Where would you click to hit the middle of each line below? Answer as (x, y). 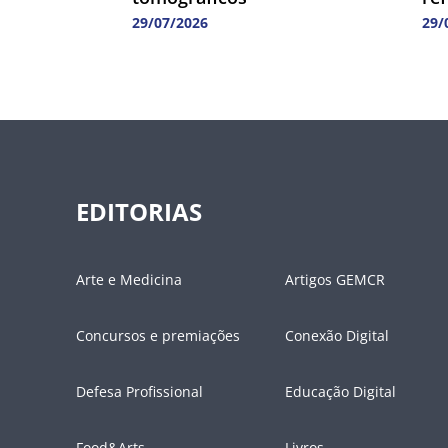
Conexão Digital (337, 336)
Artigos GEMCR (335, 280)
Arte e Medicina (129, 280)
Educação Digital (340, 392)
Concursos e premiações (158, 336)
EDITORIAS (139, 212)
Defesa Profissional (139, 392)
